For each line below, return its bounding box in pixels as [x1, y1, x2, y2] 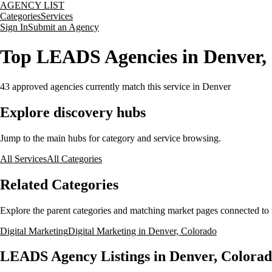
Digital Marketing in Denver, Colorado [68, 225, 217, 236]
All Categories [47, 153, 102, 164]
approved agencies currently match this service [10, 81, 190, 92]
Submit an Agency [28, 22, 99, 32]
